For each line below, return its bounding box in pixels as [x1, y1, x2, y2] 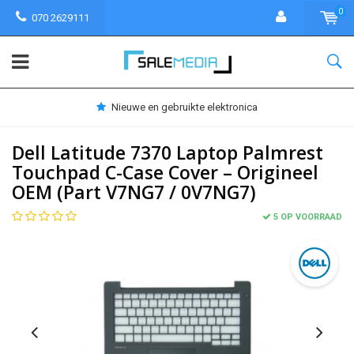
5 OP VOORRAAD [273, 212, 342, 222]
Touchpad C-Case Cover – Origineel [12, 160, 318, 185]
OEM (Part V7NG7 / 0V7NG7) [12, 179, 256, 205]
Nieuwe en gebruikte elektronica [111, 101, 258, 113]
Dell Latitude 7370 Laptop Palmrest [12, 140, 323, 165]
